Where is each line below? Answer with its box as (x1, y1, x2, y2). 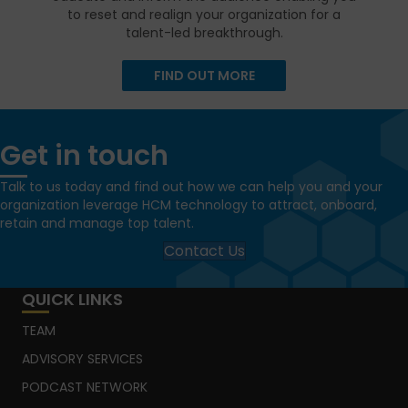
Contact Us (163, 240, 245, 261)
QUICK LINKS (22, 288, 123, 311)
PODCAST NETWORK (22, 378, 148, 396)
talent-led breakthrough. (125, 24, 283, 42)
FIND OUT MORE (153, 66, 255, 85)
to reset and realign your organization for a (67, 5, 341, 24)
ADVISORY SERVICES (22, 350, 143, 368)
